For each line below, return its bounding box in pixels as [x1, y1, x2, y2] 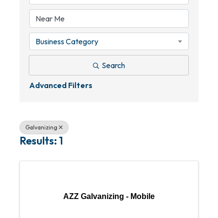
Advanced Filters [29, 80, 92, 90]
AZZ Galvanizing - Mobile [63, 192, 155, 200]
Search [101, 60, 125, 70]
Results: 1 [19, 134, 63, 147]
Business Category [36, 36, 98, 46]
